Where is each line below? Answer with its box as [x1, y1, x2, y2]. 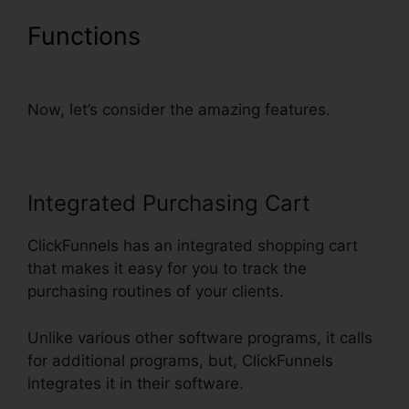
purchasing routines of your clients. [27, 282, 284, 301]
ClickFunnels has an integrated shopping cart [27, 236, 358, 256]
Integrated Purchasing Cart [27, 190, 310, 217]
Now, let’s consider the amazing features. [27, 100, 330, 120]
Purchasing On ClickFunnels [27, 50, 351, 81]
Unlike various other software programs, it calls [27, 328, 372, 347]
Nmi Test [148, 21, 250, 52]
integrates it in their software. [27, 373, 244, 393]
